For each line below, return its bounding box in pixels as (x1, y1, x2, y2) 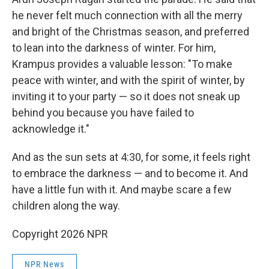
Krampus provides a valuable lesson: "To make (12, 58, 232, 70)
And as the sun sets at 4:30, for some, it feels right (12, 151, 250, 163)
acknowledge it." (12, 122, 89, 135)
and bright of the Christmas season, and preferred (12, 25, 249, 38)
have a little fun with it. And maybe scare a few (12, 183, 232, 196)
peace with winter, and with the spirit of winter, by (12, 74, 245, 86)
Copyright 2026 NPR (12, 228, 108, 240)
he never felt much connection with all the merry (12, 9, 243, 22)
